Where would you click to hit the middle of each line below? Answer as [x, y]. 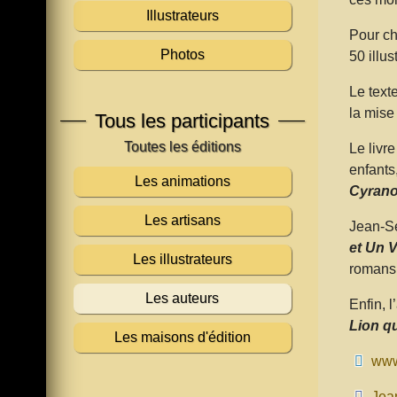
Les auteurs [183, 298]
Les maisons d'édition [182, 337]
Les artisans [182, 220]
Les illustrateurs [182, 259]
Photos [182, 54]
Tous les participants [183, 121]
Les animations [182, 181]
